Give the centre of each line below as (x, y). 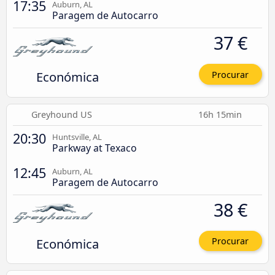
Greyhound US (62, 114)
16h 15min (221, 114)
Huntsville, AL (77, 137)
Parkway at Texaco (95, 148)
